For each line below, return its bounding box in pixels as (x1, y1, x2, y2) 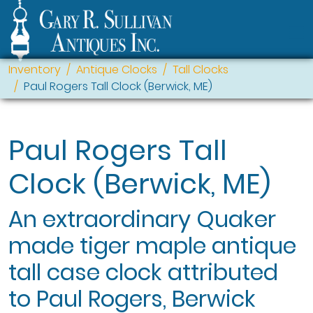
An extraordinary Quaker (8, 203, 276, 235)
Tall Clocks (173, 61, 228, 78)
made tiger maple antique (8, 230, 296, 261)
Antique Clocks (76, 61, 157, 78)
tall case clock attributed (8, 256, 278, 288)
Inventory (8, 61, 61, 78)
